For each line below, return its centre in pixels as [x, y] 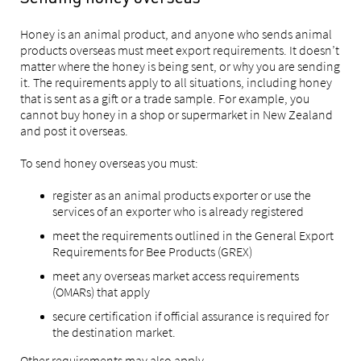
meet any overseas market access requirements [176, 276]
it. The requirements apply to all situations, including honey [176, 82]
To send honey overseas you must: [109, 163]
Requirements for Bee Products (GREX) [152, 251]
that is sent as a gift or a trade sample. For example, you [165, 98]
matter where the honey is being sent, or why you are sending [180, 66]
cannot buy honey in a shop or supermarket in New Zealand [176, 114]
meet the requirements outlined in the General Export [193, 235]
